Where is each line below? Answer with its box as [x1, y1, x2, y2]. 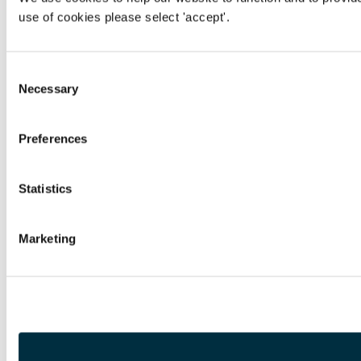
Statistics [19, 181, 72, 196]
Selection [6, 85, 55, 99]
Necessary [19, 81, 78, 96]
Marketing [19, 231, 76, 246]
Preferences [19, 131, 88, 146]
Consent [6, 65, 51, 80]
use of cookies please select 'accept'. [19, 10, 234, 24]
